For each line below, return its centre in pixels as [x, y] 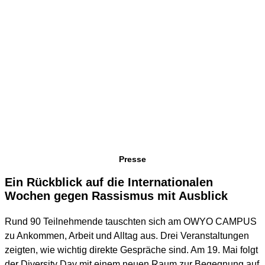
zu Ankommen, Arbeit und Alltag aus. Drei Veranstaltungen [127, 235]
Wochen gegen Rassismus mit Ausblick [116, 195]
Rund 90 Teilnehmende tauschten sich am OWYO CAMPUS [131, 221]
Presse [132, 159]
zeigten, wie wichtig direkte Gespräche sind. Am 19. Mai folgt [131, 250]
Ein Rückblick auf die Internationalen [109, 182]
